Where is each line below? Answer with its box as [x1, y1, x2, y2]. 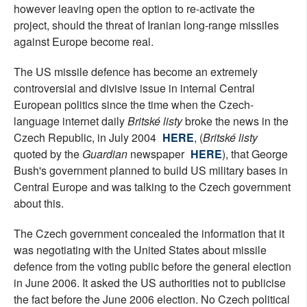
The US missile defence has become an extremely [14, 64, 258, 79]
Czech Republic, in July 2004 [14, 130, 159, 145]
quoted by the [14, 146, 82, 162]
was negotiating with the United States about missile [14, 242, 267, 258]
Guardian [82, 146, 127, 162]
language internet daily [14, 113, 127, 129]
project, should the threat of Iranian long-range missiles [14, 17, 279, 33]
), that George [222, 146, 288, 162]
